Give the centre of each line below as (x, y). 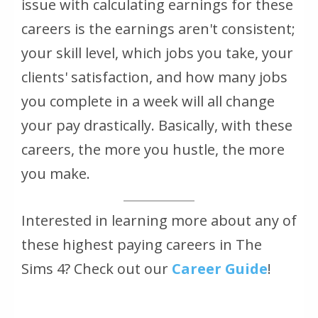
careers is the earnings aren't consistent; (158, 28)
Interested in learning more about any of (159, 220)
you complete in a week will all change (148, 101)
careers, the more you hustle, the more (153, 149)
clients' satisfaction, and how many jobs (154, 77)
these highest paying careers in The (142, 244)
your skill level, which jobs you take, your (157, 53)
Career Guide (220, 268)
